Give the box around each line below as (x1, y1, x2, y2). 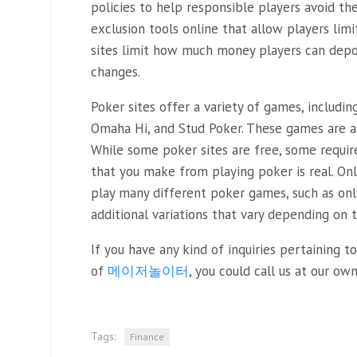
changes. (91, 62, 140, 80)
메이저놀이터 (108, 261, 189, 280)
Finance (130, 330, 164, 343)
